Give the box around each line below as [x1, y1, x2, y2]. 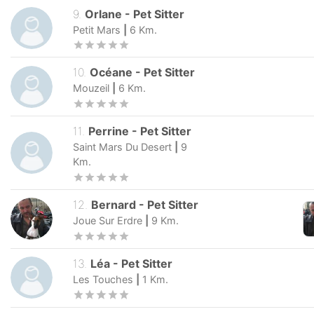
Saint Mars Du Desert [73, 141, 172, 153]
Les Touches [73, 273, 133, 285]
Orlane [85, 6, 123, 21]
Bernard [91, 197, 137, 212]
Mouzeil [73, 82, 109, 95]
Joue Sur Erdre [73, 214, 142, 226]
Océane [90, 65, 133, 80]
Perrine [88, 124, 130, 139]
